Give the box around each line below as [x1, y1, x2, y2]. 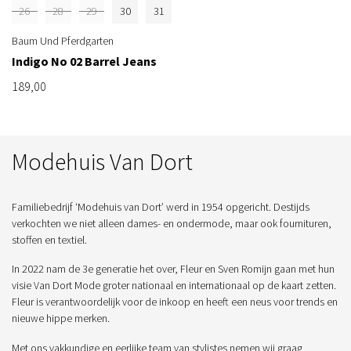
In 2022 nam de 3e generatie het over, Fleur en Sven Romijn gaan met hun [12, 262, 335, 277]
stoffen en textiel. [12, 232, 87, 247]
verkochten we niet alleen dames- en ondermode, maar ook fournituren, [12, 215, 331, 230]
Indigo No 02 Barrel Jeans [12, 52, 157, 69]
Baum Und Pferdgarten [12, 33, 114, 48]
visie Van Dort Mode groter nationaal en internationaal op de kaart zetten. [12, 278, 336, 293]
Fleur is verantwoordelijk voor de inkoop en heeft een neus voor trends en [12, 295, 338, 309]
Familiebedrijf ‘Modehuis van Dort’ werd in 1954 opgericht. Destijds [12, 199, 309, 214]
